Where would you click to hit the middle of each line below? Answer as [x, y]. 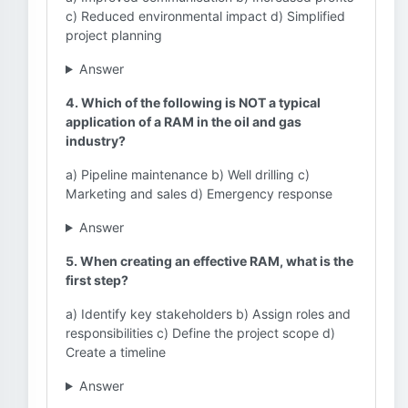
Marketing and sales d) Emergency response [199, 194]
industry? [96, 141]
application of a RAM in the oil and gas [184, 122]
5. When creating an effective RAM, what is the [209, 261]
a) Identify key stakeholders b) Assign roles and [208, 314]
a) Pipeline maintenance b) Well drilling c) [188, 174]
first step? [97, 280]
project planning [114, 35]
